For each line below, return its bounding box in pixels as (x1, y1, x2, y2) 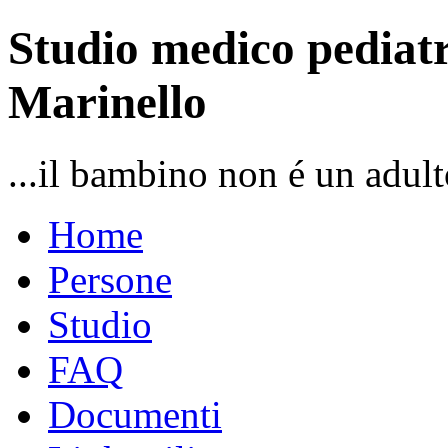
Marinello (8, 76, 207, 129)
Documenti (48, 392, 222, 436)
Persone (48, 257, 172, 301)
